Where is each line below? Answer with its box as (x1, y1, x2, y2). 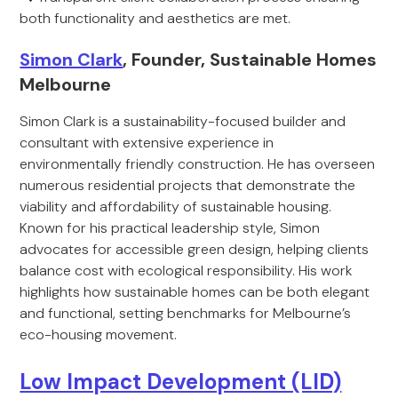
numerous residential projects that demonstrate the (20, 176, 356, 195)
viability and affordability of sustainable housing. (20, 197, 332, 216)
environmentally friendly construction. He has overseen (20, 155, 376, 173)
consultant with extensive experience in (20, 133, 275, 152)
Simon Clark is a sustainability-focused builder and (20, 112, 346, 131)
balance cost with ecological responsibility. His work (20, 261, 353, 280)
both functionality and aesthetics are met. (20, 9, 291, 28)
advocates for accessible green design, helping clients (20, 240, 370, 259)
